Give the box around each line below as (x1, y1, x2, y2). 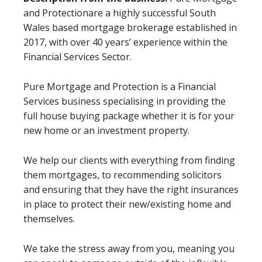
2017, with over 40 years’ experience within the (23, 36, 227, 49)
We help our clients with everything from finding (23, 154, 235, 167)
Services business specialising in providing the (23, 95, 226, 108)
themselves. (23, 212, 75, 226)
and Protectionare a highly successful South (23, 6, 216, 20)
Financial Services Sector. (23, 50, 132, 64)
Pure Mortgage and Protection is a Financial (23, 80, 216, 94)
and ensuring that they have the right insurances (23, 183, 239, 196)
